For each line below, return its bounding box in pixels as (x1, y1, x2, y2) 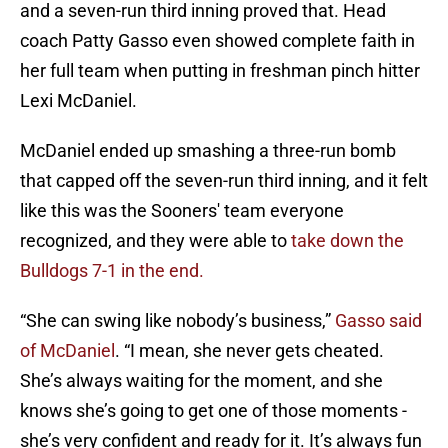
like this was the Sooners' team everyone (20, 200, 344, 222)
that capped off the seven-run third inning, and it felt (20, 170, 428, 192)
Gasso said (335, 310, 422, 332)
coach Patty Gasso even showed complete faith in (20, 30, 415, 52)
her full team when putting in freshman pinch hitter (20, 60, 420, 82)
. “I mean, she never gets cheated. (115, 340, 384, 362)
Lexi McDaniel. (20, 90, 137, 112)
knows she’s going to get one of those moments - (20, 400, 407, 422)
